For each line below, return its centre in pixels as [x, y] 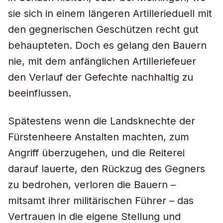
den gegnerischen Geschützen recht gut [103, 29]
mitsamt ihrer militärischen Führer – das [101, 201]
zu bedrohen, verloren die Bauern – [92, 185]
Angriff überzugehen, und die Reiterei [96, 153]
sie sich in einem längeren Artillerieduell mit [110, 13]
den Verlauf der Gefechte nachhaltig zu [101, 77]
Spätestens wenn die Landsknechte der [102, 121]
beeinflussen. [40, 93]
